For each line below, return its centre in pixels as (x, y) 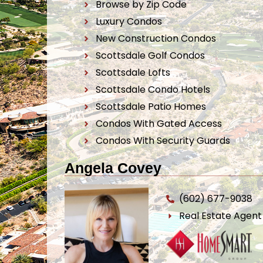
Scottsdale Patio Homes (151, 107)
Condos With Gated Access (159, 124)
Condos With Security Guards (163, 141)
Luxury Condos (129, 21)
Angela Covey (113, 168)
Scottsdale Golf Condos (150, 55)
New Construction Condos (156, 38)
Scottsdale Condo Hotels (153, 90)
